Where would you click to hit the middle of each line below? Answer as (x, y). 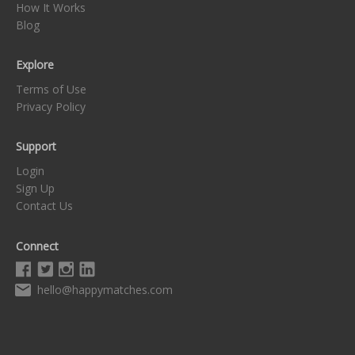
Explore (35, 65)
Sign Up (35, 188)
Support (36, 147)
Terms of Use (51, 89)
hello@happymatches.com (105, 290)
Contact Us (44, 205)
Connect (37, 246)
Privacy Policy (51, 106)
